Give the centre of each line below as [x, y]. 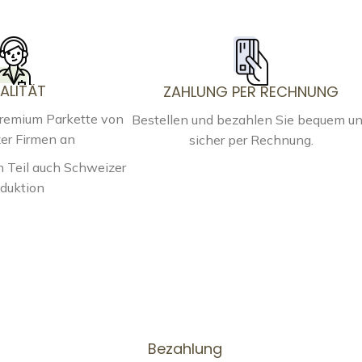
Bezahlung [185, 348]
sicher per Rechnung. [251, 139]
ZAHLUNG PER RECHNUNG [251, 91]
